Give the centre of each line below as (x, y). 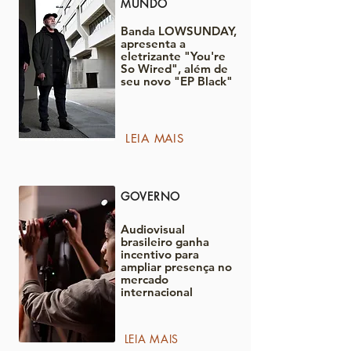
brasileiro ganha (165, 242)
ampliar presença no (176, 267)
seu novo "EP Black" (177, 81)
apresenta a (153, 43)
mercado (145, 279)
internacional (157, 292)
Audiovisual (153, 229)
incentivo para (160, 254)
